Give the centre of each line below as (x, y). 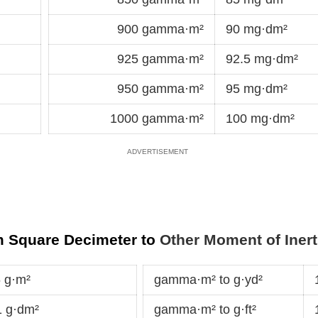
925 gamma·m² (160, 59)
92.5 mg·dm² (262, 59)
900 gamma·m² (160, 29)
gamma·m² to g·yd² (208, 280)
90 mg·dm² (257, 29)
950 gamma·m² (160, 88)
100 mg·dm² (260, 118)
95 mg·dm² (257, 88)
